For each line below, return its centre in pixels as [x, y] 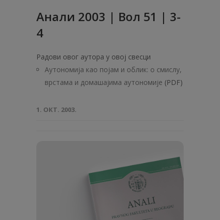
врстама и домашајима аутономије [104, 82]
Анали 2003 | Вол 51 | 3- [109, 16]
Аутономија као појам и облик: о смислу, [113, 69]
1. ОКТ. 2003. [56, 110]
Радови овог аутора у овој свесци [94, 57]
